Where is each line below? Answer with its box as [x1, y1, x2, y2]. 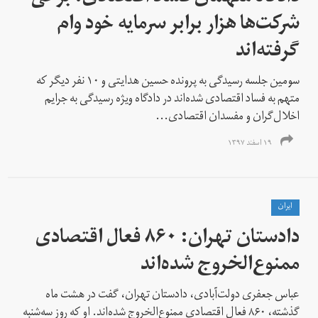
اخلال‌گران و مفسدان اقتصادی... [155, 104, 300, 131]
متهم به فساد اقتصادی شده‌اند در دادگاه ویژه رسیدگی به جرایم [45, 87, 300, 113]
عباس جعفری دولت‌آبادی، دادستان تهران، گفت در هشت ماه [45, 283, 300, 309]
